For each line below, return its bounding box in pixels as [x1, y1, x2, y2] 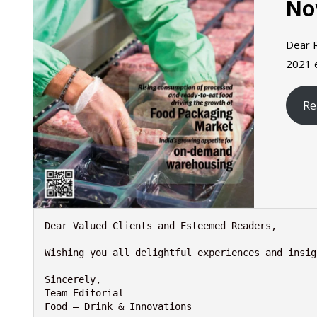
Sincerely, [45, 274, 101, 286]
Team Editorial [45, 287, 124, 299]
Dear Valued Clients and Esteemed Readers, [45, 220, 277, 232]
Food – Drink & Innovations [45, 301, 192, 313]
